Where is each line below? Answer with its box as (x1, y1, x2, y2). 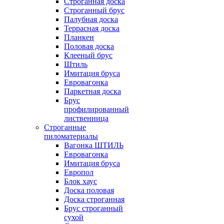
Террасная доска (64, 24, 119, 32)
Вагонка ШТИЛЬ (64, 141, 123, 149)
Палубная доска (64, 15, 118, 23)
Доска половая (64, 186, 114, 194)
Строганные (44, 123, 86, 131)
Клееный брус (64, 51, 112, 59)
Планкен (64, 33, 94, 41)
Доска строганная (64, 195, 124, 203)
